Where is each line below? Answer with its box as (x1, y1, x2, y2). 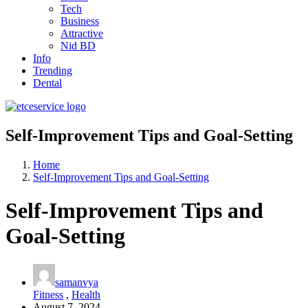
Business (60, 15, 99, 27)
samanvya (55, 276, 98, 288)
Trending (33, 65, 72, 76)
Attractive (60, 27, 103, 39)
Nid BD (60, 40, 96, 52)
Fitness (33, 288, 63, 300)
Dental (33, 77, 62, 89)
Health (71, 288, 100, 300)
